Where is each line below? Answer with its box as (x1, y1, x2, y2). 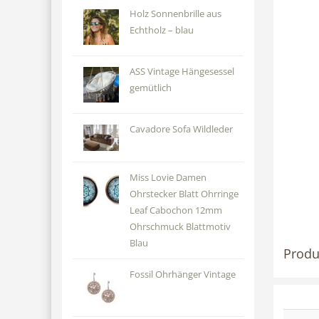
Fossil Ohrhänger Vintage (129, 268, 236, 281)
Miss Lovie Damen (129, 172, 206, 184)
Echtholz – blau (129, 24, 194, 36)
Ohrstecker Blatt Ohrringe (129, 188, 239, 200)
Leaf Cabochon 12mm (129, 204, 222, 216)
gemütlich (129, 82, 172, 94)
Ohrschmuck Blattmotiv (129, 221, 231, 233)
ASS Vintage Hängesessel (129, 66, 234, 78)
